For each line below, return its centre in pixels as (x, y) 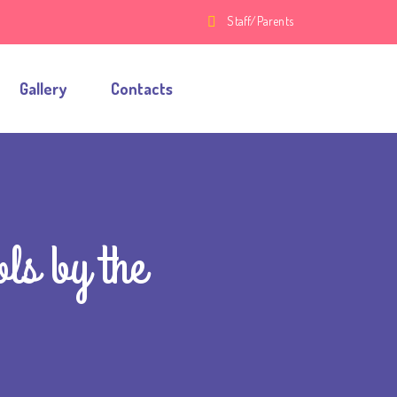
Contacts (142, 89)
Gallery (43, 89)
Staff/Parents (260, 21)
